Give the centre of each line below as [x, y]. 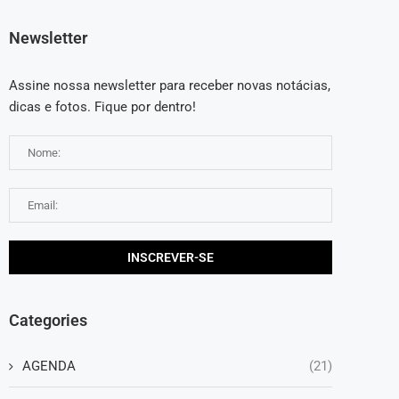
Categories [48, 320]
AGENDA [49, 366]
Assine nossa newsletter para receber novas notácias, [170, 85]
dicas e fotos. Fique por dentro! [102, 106]
